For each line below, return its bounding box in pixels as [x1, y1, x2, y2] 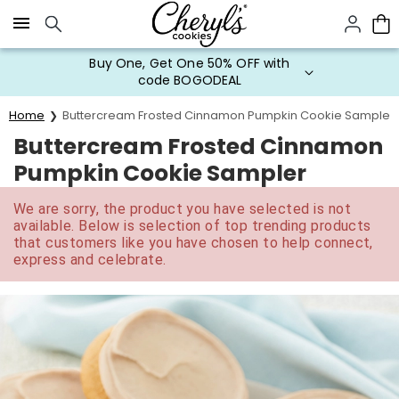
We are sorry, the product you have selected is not [13, 200, 352, 217]
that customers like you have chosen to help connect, [13, 234, 373, 251]
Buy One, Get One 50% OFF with [89, 54, 290, 72]
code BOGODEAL [137, 71, 242, 89]
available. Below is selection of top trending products [13, 217, 371, 234]
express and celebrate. [13, 251, 167, 268]
